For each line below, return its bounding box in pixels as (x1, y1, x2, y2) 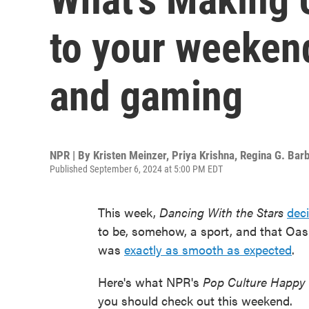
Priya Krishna (172, 148, 235, 162)
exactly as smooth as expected (124, 241, 292, 258)
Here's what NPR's (98, 273, 203, 290)
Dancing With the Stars (159, 203, 287, 221)
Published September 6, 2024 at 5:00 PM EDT (50, 163, 223, 175)
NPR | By (50, 148, 93, 162)
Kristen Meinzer (93, 148, 166, 162)
